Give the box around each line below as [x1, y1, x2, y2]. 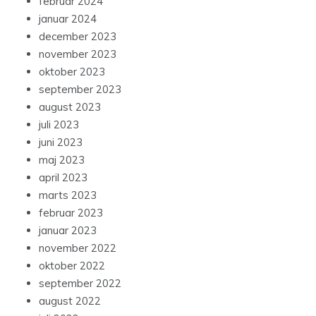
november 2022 [39, 241, 116, 255]
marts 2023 [39, 188, 97, 202]
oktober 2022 [39, 259, 105, 273]
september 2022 [39, 276, 121, 291]
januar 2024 [39, 12, 97, 26]
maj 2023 [39, 153, 85, 167]
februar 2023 [39, 206, 103, 220]
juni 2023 [39, 135, 83, 150]
